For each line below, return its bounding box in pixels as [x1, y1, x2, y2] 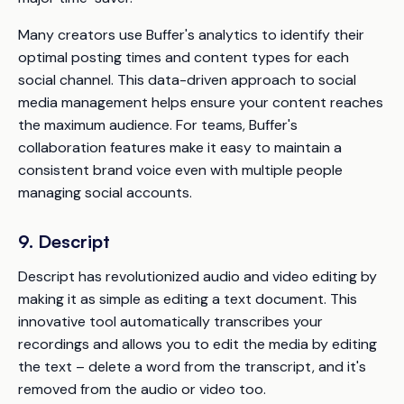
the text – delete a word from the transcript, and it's [18, 356, 366, 376]
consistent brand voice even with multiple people [18, 160, 343, 179]
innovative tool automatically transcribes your [18, 311, 323, 331]
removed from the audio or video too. [18, 379, 266, 399]
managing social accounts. [18, 182, 192, 202]
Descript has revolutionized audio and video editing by [18, 266, 377, 286]
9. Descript [18, 229, 110, 252]
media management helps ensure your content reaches [18, 92, 383, 112]
